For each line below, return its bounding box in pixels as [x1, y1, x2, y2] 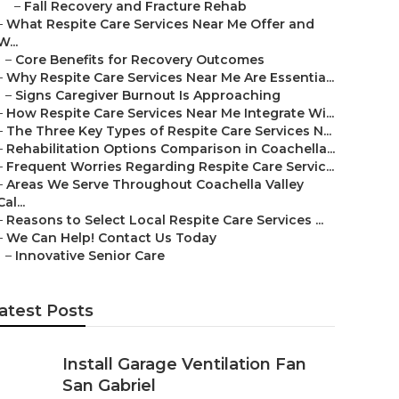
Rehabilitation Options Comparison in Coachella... [6, 141, 335, 157]
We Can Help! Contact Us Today [6, 230, 216, 246]
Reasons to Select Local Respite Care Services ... [6, 212, 323, 228]
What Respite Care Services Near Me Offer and [6, 16, 314, 32]
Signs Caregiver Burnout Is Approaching [15, 87, 281, 103]
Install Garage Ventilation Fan [62, 354, 306, 374]
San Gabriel [62, 376, 156, 395]
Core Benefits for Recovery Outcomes [15, 52, 265, 68]
